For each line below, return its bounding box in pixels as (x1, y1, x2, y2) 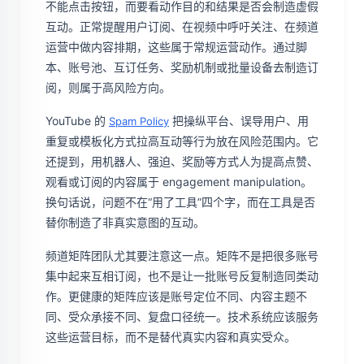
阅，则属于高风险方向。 (45, 80, 171, 94)
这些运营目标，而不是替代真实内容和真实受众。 (45, 330, 296, 344)
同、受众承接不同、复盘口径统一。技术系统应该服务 (45, 310, 318, 323)
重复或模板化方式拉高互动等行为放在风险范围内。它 (45, 134, 318, 148)
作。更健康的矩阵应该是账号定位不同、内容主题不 (45, 289, 307, 303)
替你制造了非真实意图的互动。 (45, 215, 205, 229)
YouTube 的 (45, 114, 109, 128)
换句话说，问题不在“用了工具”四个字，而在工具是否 (45, 195, 315, 209)
